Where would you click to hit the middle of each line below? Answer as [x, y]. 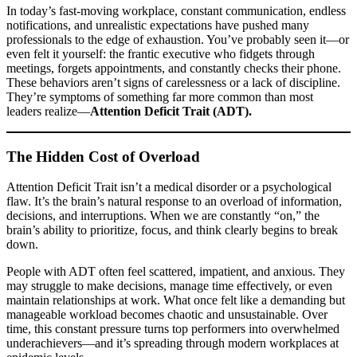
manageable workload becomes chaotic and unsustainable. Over [167, 315]
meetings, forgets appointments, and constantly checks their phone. [174, 68]
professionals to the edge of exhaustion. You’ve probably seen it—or [178, 39]
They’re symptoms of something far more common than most [160, 96]
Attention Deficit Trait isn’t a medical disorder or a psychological [169, 187]
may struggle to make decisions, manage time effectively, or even [169, 286]
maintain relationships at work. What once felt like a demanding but [176, 300]
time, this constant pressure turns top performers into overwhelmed [173, 329]
